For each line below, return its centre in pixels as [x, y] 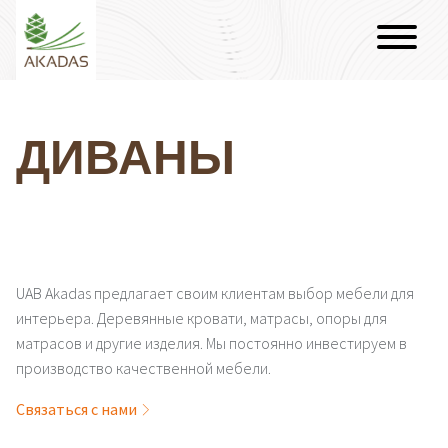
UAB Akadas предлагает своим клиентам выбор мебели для [215, 293]
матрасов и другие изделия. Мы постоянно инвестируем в [211, 343]
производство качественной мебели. [143, 368]
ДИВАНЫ [125, 156]
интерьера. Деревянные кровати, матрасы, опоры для [201, 318]
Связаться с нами [78, 409]
